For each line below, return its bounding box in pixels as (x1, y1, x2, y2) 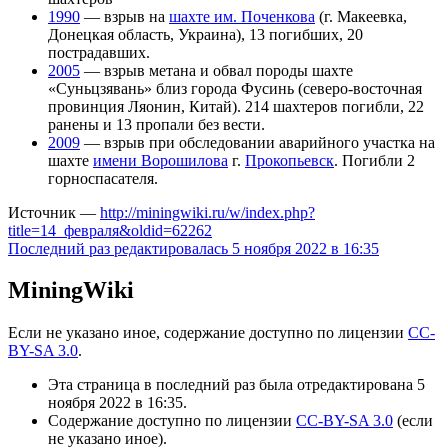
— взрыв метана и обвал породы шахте (80, 61, 353, 79)
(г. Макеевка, (315, 7, 407, 25)
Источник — (8, 203, 100, 221)
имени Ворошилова (93, 151, 228, 169)
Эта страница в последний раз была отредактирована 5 (48, 376, 425, 394)
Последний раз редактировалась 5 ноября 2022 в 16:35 (8, 239, 379, 257)
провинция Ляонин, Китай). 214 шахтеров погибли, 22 (48, 97, 424, 115)
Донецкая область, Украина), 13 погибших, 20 (48, 25, 363, 43)
